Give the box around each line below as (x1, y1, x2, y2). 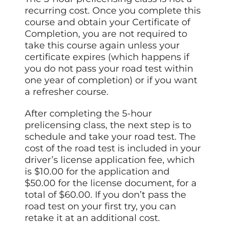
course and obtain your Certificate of (25, 16, 191, 28)
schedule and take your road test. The (25, 131, 196, 142)
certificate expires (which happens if (25, 51, 190, 63)
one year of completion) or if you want (25, 74, 198, 86)
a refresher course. (25, 86, 109, 97)
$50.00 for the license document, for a (25, 177, 197, 189)
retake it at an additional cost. (25, 212, 160, 223)
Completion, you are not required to (25, 28, 188, 39)
